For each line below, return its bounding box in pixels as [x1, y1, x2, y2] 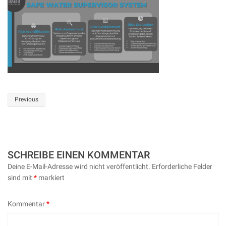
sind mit [8, 173, 34, 182]
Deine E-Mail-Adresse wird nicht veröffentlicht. [8, 162, 150, 171]
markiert [37, 173, 65, 182]
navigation [8, 122, 121, 150]
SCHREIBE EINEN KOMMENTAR [8, 148, 150, 161]
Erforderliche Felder [152, 162, 212, 171]
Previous [15, 96, 38, 103]
